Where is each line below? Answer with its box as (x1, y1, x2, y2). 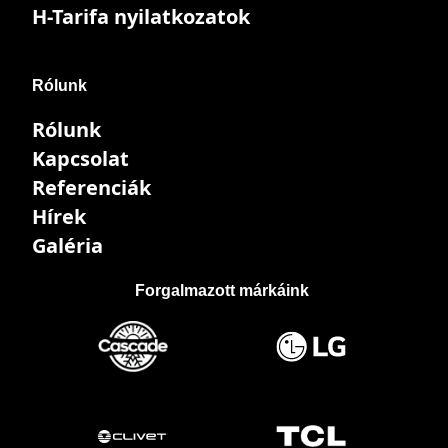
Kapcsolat (32, 144, 129, 172)
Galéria (32, 231, 103, 259)
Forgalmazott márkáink (135, 281, 309, 299)
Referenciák (32, 173, 151, 201)
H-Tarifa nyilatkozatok (32, 2, 250, 30)
